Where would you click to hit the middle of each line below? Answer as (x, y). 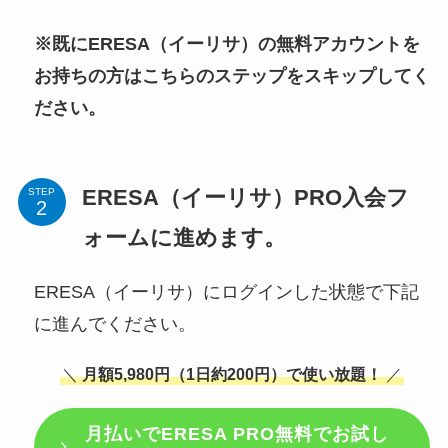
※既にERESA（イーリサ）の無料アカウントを (226, 44)
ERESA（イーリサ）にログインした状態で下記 (226, 291)
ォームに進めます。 (183, 238)
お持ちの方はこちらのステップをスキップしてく (231, 76)
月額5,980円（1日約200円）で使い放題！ (232, 373)
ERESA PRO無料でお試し (275, 434)
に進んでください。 (114, 323)
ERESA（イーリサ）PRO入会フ (245, 198)
